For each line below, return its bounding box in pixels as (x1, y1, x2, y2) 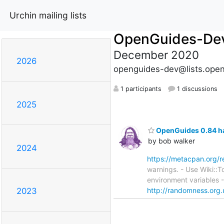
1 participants (118, 84, 161, 92)
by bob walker (148, 136, 195, 145)
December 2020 (113, 47, 199, 61)
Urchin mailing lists (9, 9, 86, 20)
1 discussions (174, 84, 217, 92)
